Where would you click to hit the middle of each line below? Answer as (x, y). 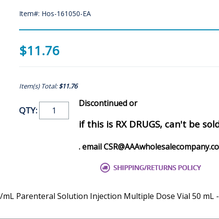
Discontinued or (108, 103)
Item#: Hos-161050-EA (55, 14)
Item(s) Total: (39, 86)
